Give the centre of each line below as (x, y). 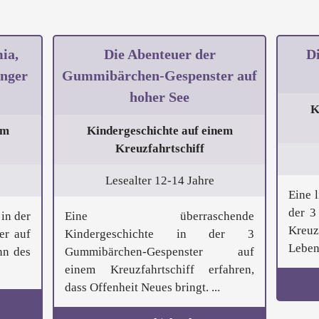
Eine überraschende (159, 216)
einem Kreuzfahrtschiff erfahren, (159, 270)
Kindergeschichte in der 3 (159, 234)
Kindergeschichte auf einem (159, 131)
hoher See (159, 97)
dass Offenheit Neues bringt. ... (142, 288)
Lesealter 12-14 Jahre (159, 181)
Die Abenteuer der (159, 54)
